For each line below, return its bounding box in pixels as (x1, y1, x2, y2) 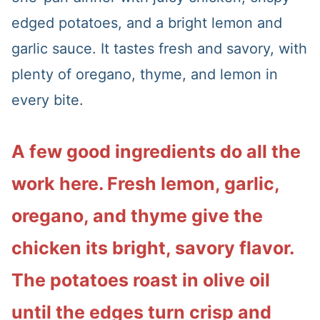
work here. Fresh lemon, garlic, (11, 172, 279, 194)
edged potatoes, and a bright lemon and (11, 14, 282, 31)
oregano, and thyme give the (11, 204, 263, 226)
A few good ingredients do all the (11, 140, 301, 162)
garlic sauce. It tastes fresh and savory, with (11, 39, 307, 57)
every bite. (11, 91, 84, 109)
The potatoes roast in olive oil (11, 269, 270, 291)
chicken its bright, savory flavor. (11, 236, 294, 259)
